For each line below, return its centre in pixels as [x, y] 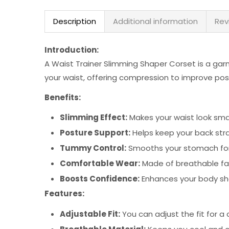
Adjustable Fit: [90, 214]
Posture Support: [95, 133]
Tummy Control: [93, 148]
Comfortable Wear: [100, 163]
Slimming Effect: [94, 117]
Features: [64, 193]
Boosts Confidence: [100, 179]
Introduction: [72, 50]
